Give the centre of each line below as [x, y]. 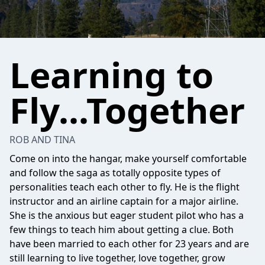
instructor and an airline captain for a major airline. [124, 201]
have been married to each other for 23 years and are [129, 244]
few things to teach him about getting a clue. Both [122, 230]
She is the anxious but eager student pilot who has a [127, 215]
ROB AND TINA [42, 140]
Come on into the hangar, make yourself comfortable [128, 159]
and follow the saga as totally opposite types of [115, 173]
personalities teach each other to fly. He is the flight [125, 187]
